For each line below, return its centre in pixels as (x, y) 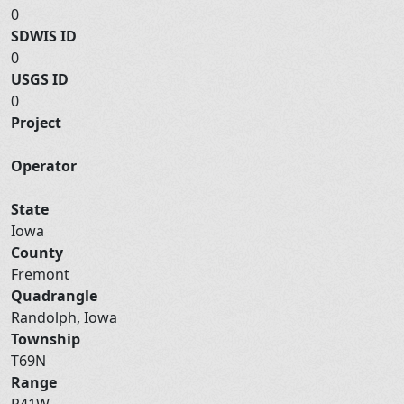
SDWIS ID (44, 36)
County (37, 252)
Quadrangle (54, 295)
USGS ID (40, 79)
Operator (44, 165)
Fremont (42, 274)
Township (46, 339)
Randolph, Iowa (66, 317)
